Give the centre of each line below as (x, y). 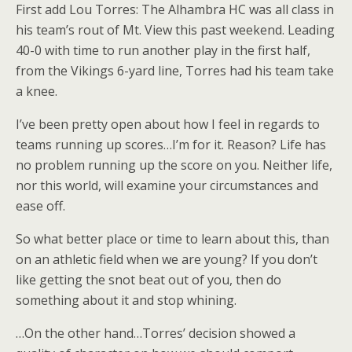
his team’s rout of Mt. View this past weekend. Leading (175, 30)
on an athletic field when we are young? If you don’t (167, 259)
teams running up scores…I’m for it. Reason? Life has (171, 145)
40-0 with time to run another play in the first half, (163, 50)
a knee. (37, 91)
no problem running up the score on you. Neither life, (174, 165)
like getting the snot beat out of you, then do (148, 280)
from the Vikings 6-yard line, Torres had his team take (175, 71)
